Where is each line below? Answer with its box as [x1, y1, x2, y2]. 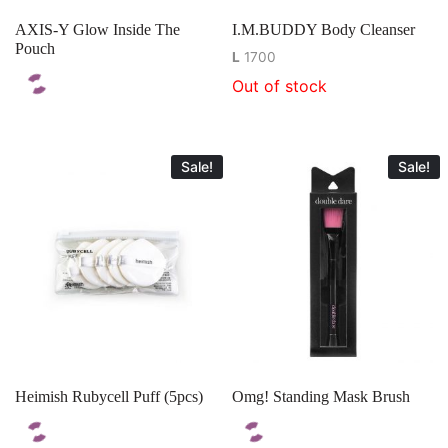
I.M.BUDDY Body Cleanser [232, 21, 416, 39]
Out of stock [232, 76, 328, 97]
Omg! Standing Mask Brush [232, 387, 411, 405]
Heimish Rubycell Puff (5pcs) [15, 387, 203, 405]
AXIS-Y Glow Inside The [15, 21, 180, 39]
